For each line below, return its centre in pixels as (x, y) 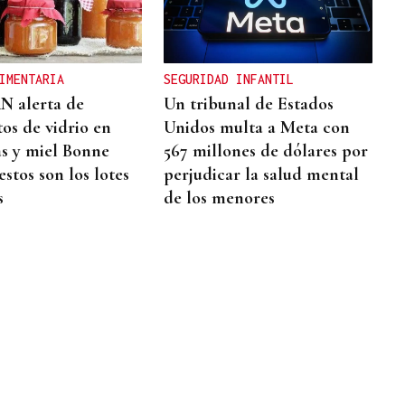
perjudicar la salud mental (262, 174)
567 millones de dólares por (266, 151)
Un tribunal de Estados (249, 104)
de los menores (220, 198)
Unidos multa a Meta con (257, 127)
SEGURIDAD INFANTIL (229, 79)
